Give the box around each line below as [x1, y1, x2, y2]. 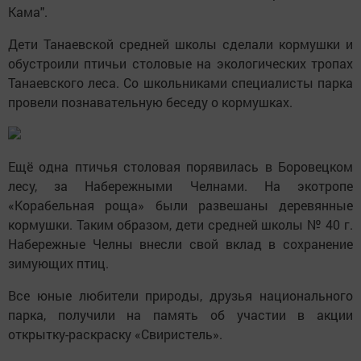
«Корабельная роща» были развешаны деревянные [8, 196, 353, 214]
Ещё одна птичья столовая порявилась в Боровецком [8, 157, 353, 175]
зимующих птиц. [8, 254, 112, 272]
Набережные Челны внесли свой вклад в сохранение [8, 234, 353, 252]
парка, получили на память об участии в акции [8, 305, 353, 323]
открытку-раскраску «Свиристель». [8, 325, 222, 342]
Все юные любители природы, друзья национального [8, 286, 353, 304]
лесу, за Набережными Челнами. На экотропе [8, 176, 353, 194]
